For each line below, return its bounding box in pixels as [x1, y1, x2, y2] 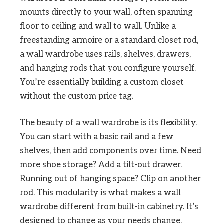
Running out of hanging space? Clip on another [20, 173, 201, 184]
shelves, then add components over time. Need [20, 145, 201, 156]
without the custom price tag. [20, 91, 133, 101]
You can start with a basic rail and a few [20, 131, 173, 142]
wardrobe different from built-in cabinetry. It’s [20, 201, 198, 212]
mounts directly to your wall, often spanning [20, 7, 193, 17]
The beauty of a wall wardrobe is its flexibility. [20, 117, 197, 128]
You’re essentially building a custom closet [20, 77, 184, 87]
